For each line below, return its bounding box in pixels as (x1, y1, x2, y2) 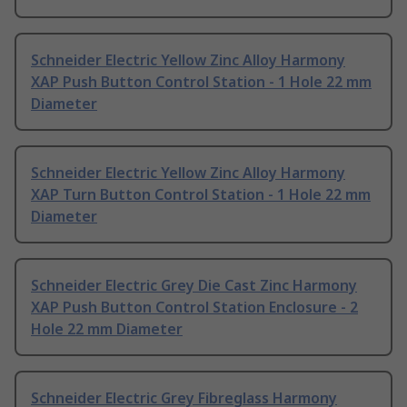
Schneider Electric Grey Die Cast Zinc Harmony (31, 275, 357, 296)
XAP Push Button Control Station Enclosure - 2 (31, 297, 358, 318)
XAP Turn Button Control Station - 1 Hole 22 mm (31, 184, 371, 205)
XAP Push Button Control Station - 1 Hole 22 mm (31, 72, 372, 93)
